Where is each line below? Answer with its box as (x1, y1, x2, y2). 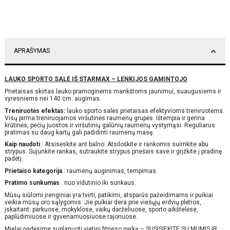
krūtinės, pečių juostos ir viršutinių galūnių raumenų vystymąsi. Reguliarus (5, 121, 215, 129)
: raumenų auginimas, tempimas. (62, 167, 158, 175)
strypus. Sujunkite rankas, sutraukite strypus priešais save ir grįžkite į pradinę (5, 148, 222, 156)
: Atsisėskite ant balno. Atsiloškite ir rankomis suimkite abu (40, 141, 208, 148)
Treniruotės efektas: (5, 107, 65, 114)
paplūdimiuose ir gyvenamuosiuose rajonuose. (5, 213, 138, 220)
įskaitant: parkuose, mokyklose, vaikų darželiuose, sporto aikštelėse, (5, 205, 198, 213)
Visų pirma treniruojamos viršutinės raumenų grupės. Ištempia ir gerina (5, 114, 205, 122)
